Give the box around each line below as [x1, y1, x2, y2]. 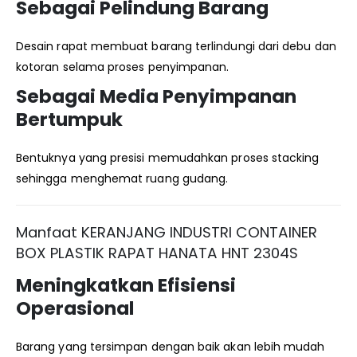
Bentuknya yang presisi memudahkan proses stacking [16, 149, 320, 166]
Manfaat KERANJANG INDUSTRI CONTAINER [16, 222, 317, 242]
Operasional [16, 295, 134, 321]
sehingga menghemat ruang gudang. [16, 170, 229, 186]
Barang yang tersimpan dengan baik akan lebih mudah [16, 338, 325, 355]
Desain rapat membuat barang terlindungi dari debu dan [16, 37, 336, 54]
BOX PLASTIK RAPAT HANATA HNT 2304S [16, 242, 298, 263]
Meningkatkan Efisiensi [16, 272, 236, 298]
